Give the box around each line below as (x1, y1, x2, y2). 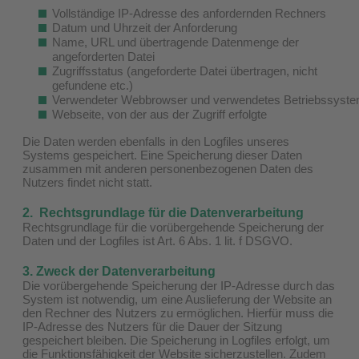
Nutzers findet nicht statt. (22, 175, 152, 189)
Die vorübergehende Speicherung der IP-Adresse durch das (22, 278, 335, 292)
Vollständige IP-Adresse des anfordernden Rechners (52, 6, 326, 20)
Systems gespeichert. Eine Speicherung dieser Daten (22, 147, 302, 162)
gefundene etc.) (52, 78, 133, 92)
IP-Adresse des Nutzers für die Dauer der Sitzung (22, 319, 282, 333)
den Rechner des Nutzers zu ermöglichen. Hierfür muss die (22, 305, 333, 320)
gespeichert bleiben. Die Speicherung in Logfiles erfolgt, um (22, 333, 330, 347)
